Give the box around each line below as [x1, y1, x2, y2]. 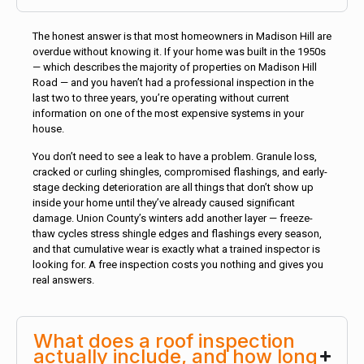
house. [32, 122, 64, 135]
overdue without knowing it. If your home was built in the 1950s [32, 45, 326, 58]
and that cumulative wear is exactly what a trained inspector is [32, 242, 320, 255]
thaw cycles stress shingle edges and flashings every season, [32, 227, 322, 240]
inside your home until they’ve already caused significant [32, 196, 295, 209]
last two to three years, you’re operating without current [32, 91, 289, 104]
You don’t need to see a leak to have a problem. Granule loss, [32, 149, 317, 162]
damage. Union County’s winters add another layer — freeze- [32, 211, 313, 224]
